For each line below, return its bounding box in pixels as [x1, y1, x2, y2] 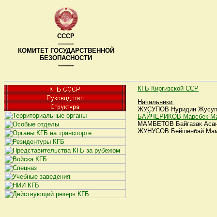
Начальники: [138, 98, 174, 106]
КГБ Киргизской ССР [138, 85, 199, 92]
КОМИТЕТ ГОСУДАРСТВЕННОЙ [17, 47, 114, 54]
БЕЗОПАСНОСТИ [40, 54, 92, 62]
